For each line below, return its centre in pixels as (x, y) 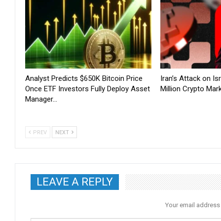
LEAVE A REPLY (75, 182)
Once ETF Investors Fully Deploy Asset (88, 89)
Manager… (41, 99)
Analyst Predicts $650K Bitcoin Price (84, 78)
